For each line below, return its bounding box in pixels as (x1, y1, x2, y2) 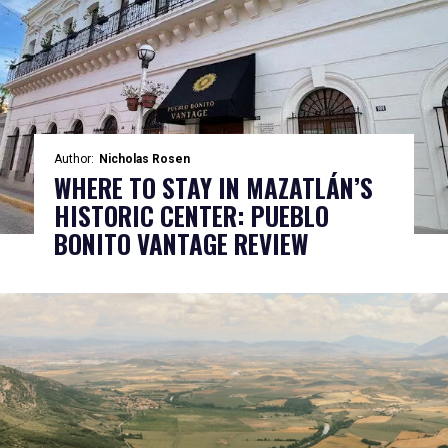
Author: (53, 152, 94, 166)
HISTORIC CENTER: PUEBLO (53, 197, 329, 234)
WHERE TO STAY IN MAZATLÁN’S (53, 169, 373, 206)
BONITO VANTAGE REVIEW (53, 225, 308, 262)
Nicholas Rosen (98, 152, 190, 166)
